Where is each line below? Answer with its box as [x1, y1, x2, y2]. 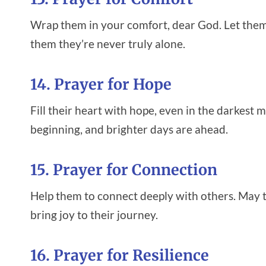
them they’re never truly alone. [30, 36, 185, 50]
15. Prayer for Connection [30, 160, 217, 180]
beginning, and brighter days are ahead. [30, 122, 228, 136]
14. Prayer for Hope [30, 75, 172, 94]
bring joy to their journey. [30, 207, 158, 221]
